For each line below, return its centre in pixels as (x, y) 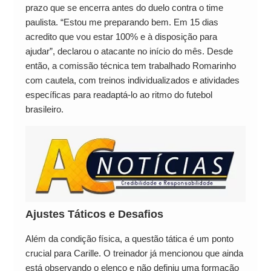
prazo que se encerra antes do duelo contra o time (124, 7)
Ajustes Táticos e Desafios (94, 214)
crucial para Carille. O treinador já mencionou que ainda (134, 253)
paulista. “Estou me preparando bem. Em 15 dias (122, 22)
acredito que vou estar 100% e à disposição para (121, 36)
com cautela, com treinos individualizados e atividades (132, 80)
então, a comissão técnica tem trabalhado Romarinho (130, 65)
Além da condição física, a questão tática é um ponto (129, 238)
